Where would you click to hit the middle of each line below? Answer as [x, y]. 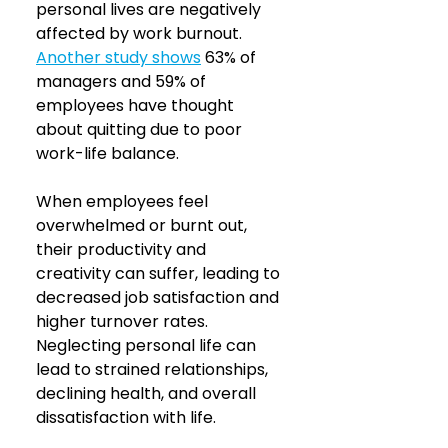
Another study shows [118, 57]
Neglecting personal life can [148, 345]
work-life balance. [109, 153]
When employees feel [124, 201]
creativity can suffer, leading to [160, 273]
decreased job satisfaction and [159, 297]
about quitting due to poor [141, 129]
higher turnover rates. [124, 321]
